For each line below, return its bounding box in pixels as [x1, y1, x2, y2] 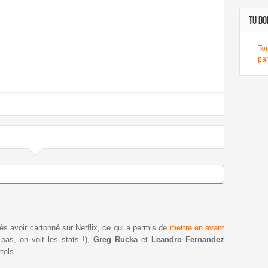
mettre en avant [169, 223, 224, 232]
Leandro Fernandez [151, 234, 224, 244]
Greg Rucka [93, 234, 138, 244]
